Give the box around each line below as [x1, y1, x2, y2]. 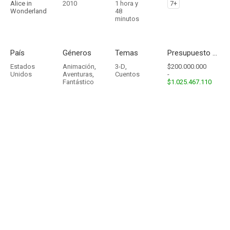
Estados [10, 63, 35, 70]
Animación [63, 63, 94, 70]
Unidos [10, 70, 32, 78]
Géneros [63, 48, 91, 57]
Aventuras [63, 70, 92, 78]
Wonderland [10, 7, 47, 15]
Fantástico [63, 78, 94, 86]
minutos [115, 15, 139, 23]
